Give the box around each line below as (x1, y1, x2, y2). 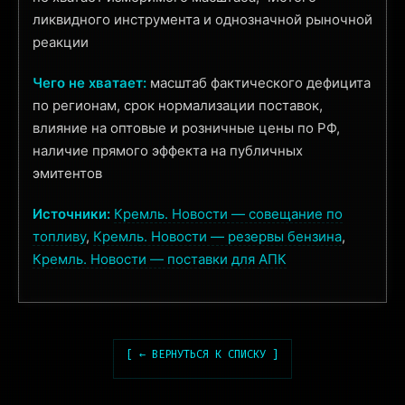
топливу (33, 228, 86, 245)
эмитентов (33, 165, 102, 182)
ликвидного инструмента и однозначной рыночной (33, 11, 372, 28)
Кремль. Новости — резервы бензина (93, 228, 342, 245)
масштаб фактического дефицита (146, 74, 371, 91)
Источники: (33, 205, 110, 222)
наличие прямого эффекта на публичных (33, 142, 303, 159)
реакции (33, 33, 89, 51)
